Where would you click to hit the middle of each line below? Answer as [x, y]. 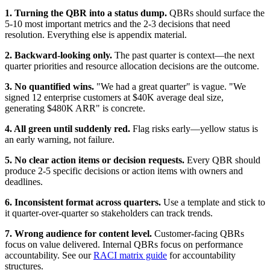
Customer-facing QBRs [198, 233]
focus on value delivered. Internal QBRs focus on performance [124, 244]
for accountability [201, 255]
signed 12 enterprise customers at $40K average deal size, [114, 97]
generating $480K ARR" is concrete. [75, 108]
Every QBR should [222, 160]
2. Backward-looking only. [58, 55]
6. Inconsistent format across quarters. [83, 202]
